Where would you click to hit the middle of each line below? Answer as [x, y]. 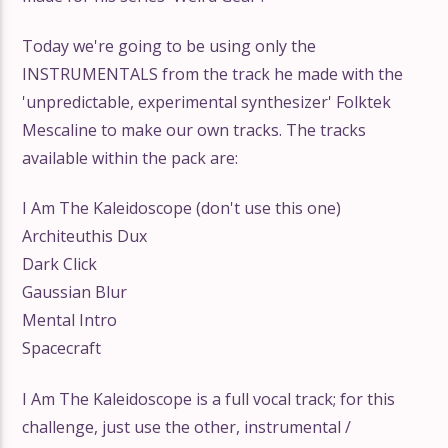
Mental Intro [70, 320]
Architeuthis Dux [85, 236]
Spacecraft [62, 348]
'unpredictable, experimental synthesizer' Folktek [207, 102]
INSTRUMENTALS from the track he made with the [213, 74]
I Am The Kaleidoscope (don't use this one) [182, 208]
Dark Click [60, 264]
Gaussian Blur [75, 292]
